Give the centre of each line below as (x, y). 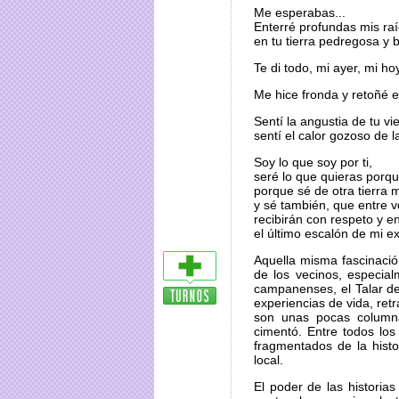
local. (269, 360)
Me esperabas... (300, 12)
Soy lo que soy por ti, (313, 162)
